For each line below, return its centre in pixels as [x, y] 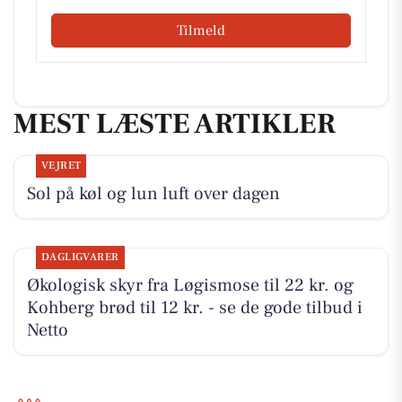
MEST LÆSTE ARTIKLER [175, 124]
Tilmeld [201, 31]
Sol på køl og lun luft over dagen [153, 194]
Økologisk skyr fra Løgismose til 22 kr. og [190, 286]
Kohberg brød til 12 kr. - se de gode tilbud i [194, 308]
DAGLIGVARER [80, 258]
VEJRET [61, 166]
